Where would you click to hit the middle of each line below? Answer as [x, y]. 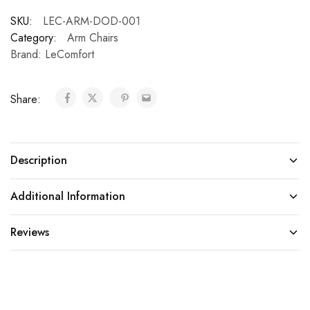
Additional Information [68, 196]
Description [39, 160]
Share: [27, 99]
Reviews [30, 232]
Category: [34, 37]
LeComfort [70, 54]
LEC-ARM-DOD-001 [92, 21]
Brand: [28, 54]
